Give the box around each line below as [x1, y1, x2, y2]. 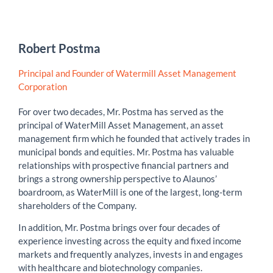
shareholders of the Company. [18, 200, 136, 211]
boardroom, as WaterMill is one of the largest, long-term [18, 186, 242, 198]
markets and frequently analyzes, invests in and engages [18, 249, 243, 260]
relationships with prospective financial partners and [18, 160, 229, 171]
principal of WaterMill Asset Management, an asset [18, 119, 224, 131]
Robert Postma [18, 41, 100, 56]
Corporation [18, 80, 67, 92]
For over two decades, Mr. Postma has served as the [18, 106, 224, 118]
